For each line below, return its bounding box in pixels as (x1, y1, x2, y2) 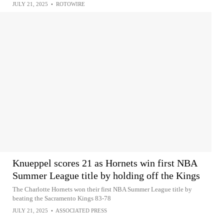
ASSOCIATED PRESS (55, 207, 107, 213)
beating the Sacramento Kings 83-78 (12, 194, 111, 202)
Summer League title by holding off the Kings (12, 170, 200, 181)
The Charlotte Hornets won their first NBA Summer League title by (12, 185, 192, 193)
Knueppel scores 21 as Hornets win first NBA (12, 157, 197, 168)
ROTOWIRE (56, 1, 85, 7)
